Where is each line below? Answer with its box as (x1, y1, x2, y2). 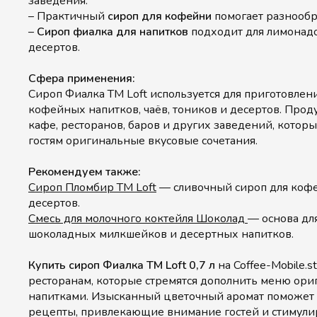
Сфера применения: (28, 71, 135, 86)
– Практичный (28, 8, 108, 24)
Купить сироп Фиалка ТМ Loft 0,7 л (28, 258, 215, 273)
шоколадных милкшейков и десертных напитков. (28, 226, 294, 242)
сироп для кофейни (108, 8, 212, 24)
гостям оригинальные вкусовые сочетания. (28, 133, 258, 149)
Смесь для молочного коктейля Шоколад (28, 211, 245, 226)
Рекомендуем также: (28, 164, 141, 180)
